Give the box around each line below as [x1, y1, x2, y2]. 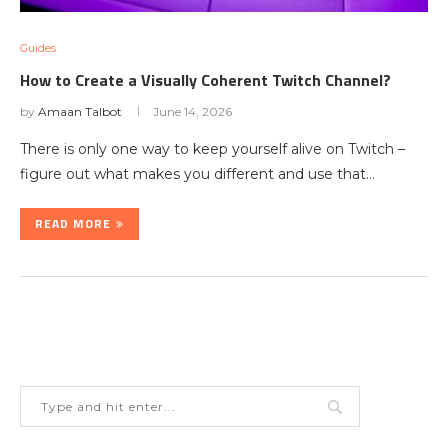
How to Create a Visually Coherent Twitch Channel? [20, 68, 391, 92]
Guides [20, 41, 56, 55]
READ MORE [35, 214, 111, 233]
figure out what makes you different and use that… [20, 165, 375, 183]
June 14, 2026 [153, 104, 232, 119]
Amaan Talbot [38, 104, 122, 119]
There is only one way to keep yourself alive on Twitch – [20, 140, 405, 158]
